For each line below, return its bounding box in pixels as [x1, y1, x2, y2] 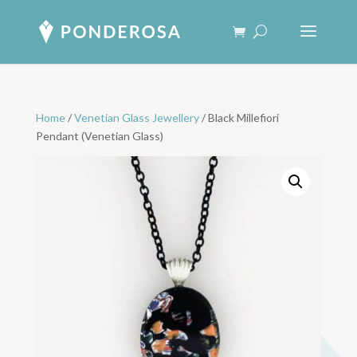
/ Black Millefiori [198, 111, 279, 124]
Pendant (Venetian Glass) [35, 129, 163, 143]
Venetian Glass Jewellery [73, 111, 199, 124]
